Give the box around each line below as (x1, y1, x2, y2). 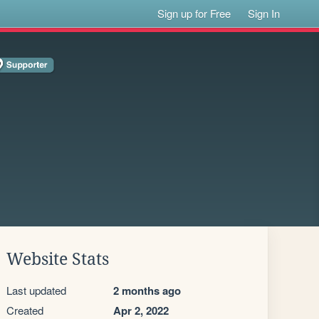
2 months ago (113, 283, 181, 298)
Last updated (6, 283, 66, 298)
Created (6, 303, 43, 318)
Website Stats (6, 250, 109, 268)
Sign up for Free (157, 6, 231, 21)
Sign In (248, 6, 281, 21)
